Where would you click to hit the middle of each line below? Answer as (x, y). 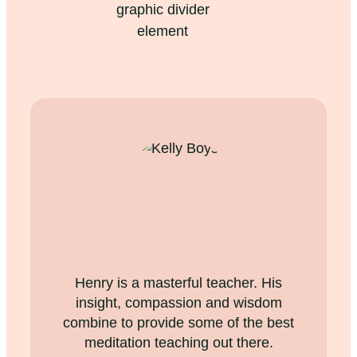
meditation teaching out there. (178, 342)
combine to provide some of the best (178, 322)
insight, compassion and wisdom (178, 302)
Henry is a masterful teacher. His (178, 282)
